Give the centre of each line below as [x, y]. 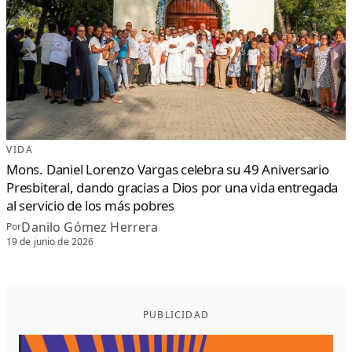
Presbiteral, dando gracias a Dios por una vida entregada [172, 187]
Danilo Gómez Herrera [90, 227]
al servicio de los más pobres [90, 205]
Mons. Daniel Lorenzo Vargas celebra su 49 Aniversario [168, 169]
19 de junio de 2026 [50, 242]
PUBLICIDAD [176, 315]
